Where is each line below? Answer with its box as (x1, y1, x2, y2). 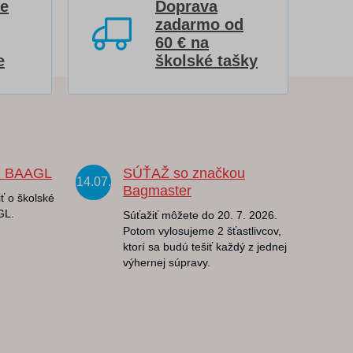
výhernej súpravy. (123, 256, 210, 269)
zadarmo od (155, 16, 243, 33)
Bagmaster (123, 183, 191, 199)
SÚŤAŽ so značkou (123, 165, 245, 181)
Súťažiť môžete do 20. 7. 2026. (123, 209, 277, 221)
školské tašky (155, 52, 258, 69)
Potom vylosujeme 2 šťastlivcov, (123, 225, 281, 237)
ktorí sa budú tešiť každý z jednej (123, 240, 287, 253)
